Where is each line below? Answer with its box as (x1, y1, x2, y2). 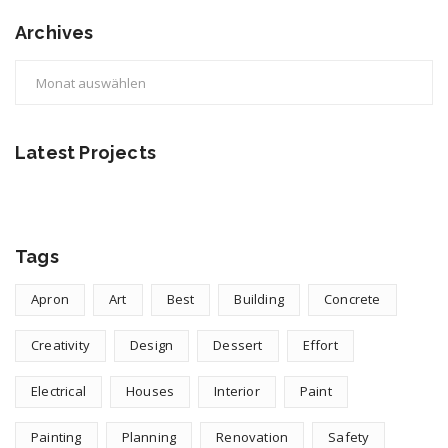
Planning (121, 428, 177, 446)
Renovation (216, 428, 289, 446)
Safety (328, 428, 370, 446)
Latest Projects (15, 142, 156, 163)
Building (234, 290, 285, 308)
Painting (31, 428, 82, 446)
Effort (302, 336, 338, 354)
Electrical (31, 382, 86, 400)
